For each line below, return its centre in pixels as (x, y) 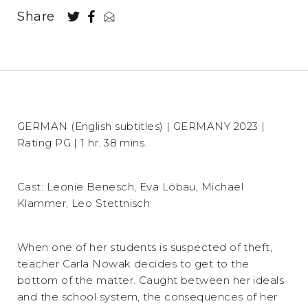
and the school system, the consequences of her (147, 296)
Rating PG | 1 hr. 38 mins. (82, 142)
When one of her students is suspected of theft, (145, 247)
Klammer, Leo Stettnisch (84, 203)
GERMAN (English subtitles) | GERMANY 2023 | (141, 126)
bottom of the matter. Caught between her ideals (151, 280)
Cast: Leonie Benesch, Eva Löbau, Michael (131, 186)
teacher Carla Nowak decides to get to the (133, 263)
